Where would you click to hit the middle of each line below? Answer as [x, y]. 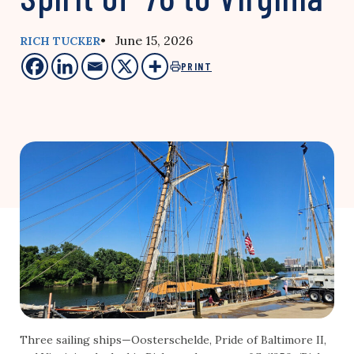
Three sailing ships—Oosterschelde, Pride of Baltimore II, [173, 340]
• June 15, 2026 [147, 40]
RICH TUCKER [60, 41]
